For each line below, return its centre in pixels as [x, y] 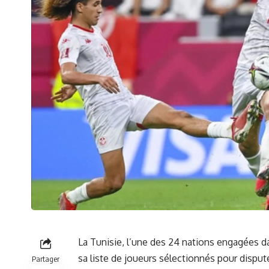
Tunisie [106, 242]
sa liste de [101, 258]
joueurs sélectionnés [170, 258]
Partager [46, 258]
